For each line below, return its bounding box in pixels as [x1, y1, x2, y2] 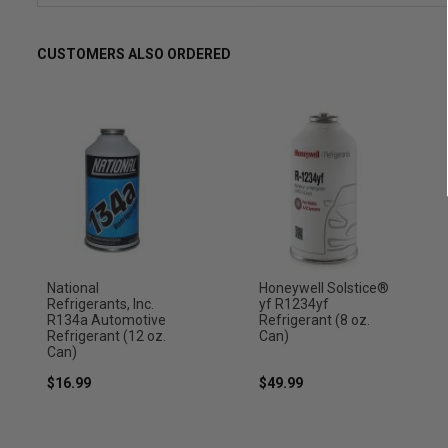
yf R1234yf [258, 296, 329, 313]
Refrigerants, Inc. [47, 296, 154, 313]
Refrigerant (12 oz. [47, 328, 166, 345]
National [47, 280, 99, 297]
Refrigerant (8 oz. [258, 312, 370, 329]
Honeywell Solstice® [258, 280, 389, 297]
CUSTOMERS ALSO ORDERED [37, 46, 231, 63]
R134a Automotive [47, 312, 166, 329]
